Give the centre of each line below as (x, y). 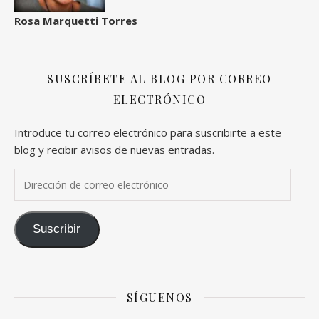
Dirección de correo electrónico (90, 177)
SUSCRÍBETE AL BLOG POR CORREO (159, 79)
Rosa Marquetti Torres (76, 21)
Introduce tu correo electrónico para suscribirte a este (148, 133)
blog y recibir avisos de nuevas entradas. (114, 150)
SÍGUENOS (159, 297)
